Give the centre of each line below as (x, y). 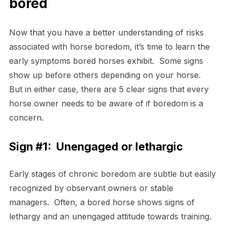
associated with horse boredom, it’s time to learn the (109, 46)
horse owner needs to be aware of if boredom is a (106, 103)
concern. (26, 117)
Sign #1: (30, 146)
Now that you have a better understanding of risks (106, 32)
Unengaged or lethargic (119, 146)
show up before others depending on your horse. (106, 75)
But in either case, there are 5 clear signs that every (109, 89)
